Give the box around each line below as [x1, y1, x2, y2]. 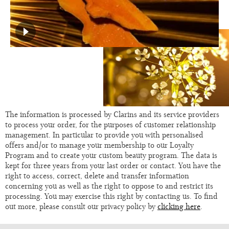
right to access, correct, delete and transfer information [5, 170, 189, 180]
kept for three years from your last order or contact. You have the [5, 159, 221, 170]
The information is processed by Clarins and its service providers [5, 108, 219, 119]
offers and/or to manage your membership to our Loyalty [5, 139, 194, 150]
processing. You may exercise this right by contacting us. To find [5, 190, 218, 201]
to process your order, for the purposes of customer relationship [5, 119, 216, 129]
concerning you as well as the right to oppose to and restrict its [5, 180, 213, 191]
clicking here [157, 200, 200, 211]
